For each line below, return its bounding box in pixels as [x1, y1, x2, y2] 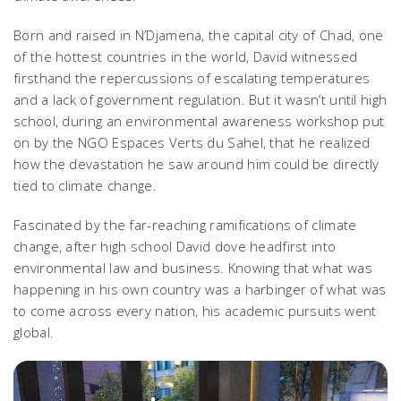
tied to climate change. [13, 175, 157, 194]
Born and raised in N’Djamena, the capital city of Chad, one [13, 25, 384, 44]
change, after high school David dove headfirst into [13, 236, 337, 255]
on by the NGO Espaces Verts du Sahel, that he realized [13, 132, 371, 151]
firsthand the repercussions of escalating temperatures [13, 68, 371, 87]
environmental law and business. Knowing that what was [13, 258, 372, 277]
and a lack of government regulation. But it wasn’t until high [13, 90, 388, 108]
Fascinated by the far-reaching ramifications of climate [13, 215, 357, 234]
